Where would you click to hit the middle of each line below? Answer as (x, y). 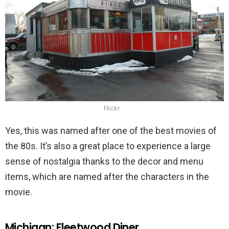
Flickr (112, 108)
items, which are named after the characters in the (107, 177)
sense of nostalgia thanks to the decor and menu (104, 162)
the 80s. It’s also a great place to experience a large (108, 146)
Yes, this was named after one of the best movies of (111, 131)
